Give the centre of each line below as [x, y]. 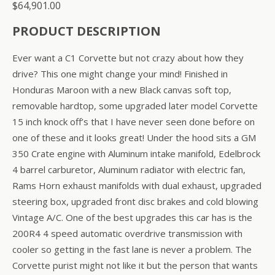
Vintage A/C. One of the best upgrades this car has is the [132, 217]
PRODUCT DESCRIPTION [87, 31]
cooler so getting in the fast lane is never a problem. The [132, 249]
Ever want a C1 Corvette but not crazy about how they [128, 57]
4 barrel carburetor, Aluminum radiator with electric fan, [129, 169]
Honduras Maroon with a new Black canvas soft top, [122, 89]
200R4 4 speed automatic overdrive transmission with [127, 233]
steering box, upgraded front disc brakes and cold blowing [135, 201]
